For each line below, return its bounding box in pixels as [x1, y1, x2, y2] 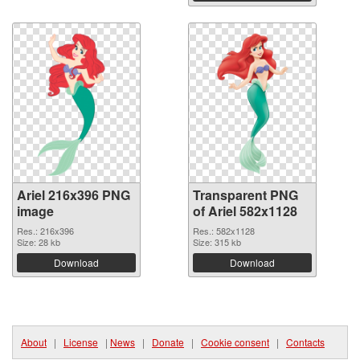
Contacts [286, 335, 325, 349]
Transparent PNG [193, 186, 298, 204]
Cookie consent [201, 335, 269, 349]
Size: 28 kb [17, 235, 60, 248]
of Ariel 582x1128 [193, 202, 297, 220]
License [63, 335, 98, 349]
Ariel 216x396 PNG [17, 186, 130, 204]
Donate [152, 335, 184, 349]
